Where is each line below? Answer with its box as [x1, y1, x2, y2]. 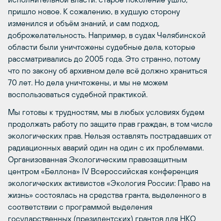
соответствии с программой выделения [8, 202, 152, 211]
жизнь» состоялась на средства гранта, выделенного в [8, 190, 206, 199]
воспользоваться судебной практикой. [8, 89, 147, 99]
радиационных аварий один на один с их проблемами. [8, 143, 204, 152]
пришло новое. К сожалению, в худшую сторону [8, 6, 180, 16]
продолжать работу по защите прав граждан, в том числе [8, 119, 213, 128]
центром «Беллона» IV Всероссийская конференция [8, 166, 198, 176]
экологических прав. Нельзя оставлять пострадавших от [8, 131, 212, 140]
